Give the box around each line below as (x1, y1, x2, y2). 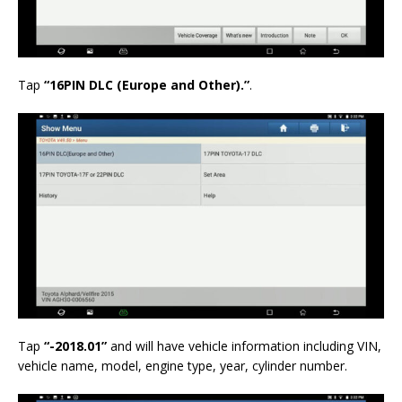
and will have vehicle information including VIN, (107, 336, 381, 354)
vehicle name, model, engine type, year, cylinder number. (18, 356, 347, 374)
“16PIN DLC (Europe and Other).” (44, 75, 249, 93)
